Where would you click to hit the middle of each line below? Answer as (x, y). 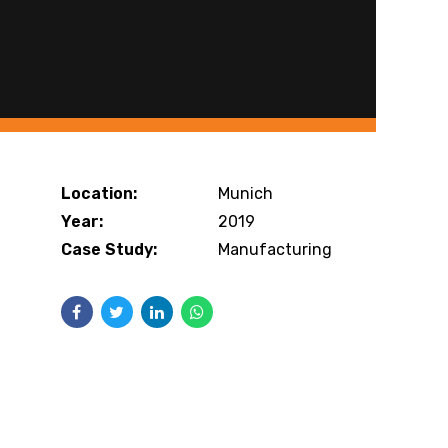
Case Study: (108, 249)
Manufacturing (275, 249)
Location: (98, 193)
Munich (246, 193)
